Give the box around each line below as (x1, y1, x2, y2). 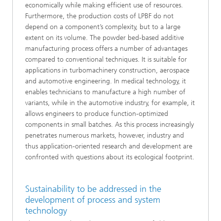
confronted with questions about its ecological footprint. (25, 153, 194, 161)
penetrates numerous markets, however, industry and (25, 131, 184, 140)
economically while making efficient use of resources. (25, 1, 183, 9)
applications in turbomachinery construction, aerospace (25, 66, 189, 74)
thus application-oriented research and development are (25, 142, 192, 150)
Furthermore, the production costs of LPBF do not (25, 12, 174, 20)
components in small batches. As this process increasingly (25, 120, 194, 129)
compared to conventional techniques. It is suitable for (25, 55, 187, 64)
